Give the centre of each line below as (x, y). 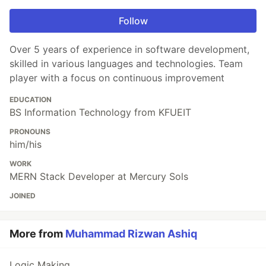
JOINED (23, 196)
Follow (133, 21)
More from (37, 234)
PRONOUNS (30, 132)
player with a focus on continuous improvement (117, 78)
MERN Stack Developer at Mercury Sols (99, 177)
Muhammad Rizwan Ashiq (131, 234)
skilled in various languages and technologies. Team (126, 64)
